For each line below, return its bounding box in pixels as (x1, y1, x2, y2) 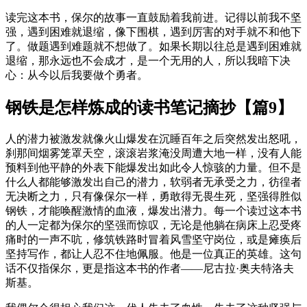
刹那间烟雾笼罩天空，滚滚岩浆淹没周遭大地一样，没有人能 (5, 147, 302, 160)
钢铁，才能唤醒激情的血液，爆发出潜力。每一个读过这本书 (5, 205, 302, 217)
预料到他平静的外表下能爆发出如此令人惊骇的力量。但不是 (5, 162, 302, 174)
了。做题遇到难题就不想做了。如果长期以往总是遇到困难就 (5, 40, 302, 53)
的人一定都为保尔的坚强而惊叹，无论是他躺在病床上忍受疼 (5, 219, 302, 232)
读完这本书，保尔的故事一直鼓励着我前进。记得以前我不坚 (5, 12, 302, 24)
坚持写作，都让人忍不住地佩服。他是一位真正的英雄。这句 (5, 248, 302, 260)
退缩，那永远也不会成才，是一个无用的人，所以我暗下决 (5, 55, 291, 67)
